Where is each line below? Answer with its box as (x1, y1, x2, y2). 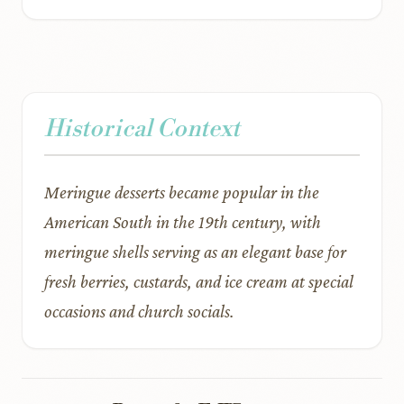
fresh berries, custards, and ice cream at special (44, 271, 353, 291)
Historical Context (44, 115, 240, 143)
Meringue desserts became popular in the (44, 182, 319, 202)
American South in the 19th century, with (44, 212, 321, 232)
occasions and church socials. (44, 301, 234, 321)
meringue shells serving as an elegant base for (44, 242, 346, 262)
